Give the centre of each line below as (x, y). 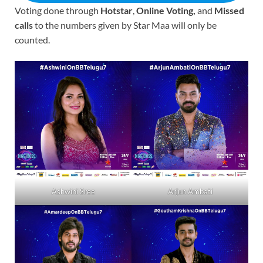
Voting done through (58, 10)
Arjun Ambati (190, 191)
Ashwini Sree (73, 191)
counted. (32, 39)
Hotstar (117, 10)
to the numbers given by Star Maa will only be (125, 25)
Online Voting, (166, 10)
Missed (229, 10)
